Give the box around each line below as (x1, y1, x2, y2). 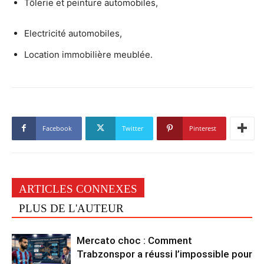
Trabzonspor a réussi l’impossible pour (77, 247, 252, 260)
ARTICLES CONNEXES (19, 182, 137, 195)
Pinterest (189, 123, 216, 133)
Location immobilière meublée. (24, 48, 153, 60)
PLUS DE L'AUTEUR (19, 202, 124, 214)
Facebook (42, 123, 72, 133)
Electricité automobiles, (24, 27, 122, 39)
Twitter (122, 123, 143, 133)
